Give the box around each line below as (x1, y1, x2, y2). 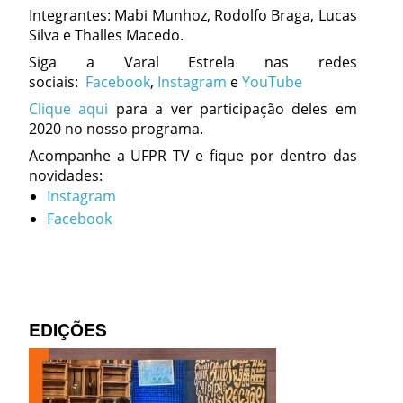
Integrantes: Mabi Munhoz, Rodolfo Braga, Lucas (29, 4, 357, 25)
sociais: (29, 71, 85, 92)
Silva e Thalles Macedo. (29, 24, 184, 45)
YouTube (242, 71, 302, 92)
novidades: (29, 165, 103, 185)
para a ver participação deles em (108, 98, 357, 119)
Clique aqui (29, 98, 109, 119)
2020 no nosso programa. (29, 118, 203, 139)
